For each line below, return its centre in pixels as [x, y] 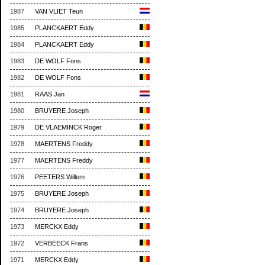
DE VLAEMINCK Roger [68, 127]
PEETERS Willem [60, 177]
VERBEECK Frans [62, 243]
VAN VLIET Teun [59, 12]
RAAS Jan [50, 94]
